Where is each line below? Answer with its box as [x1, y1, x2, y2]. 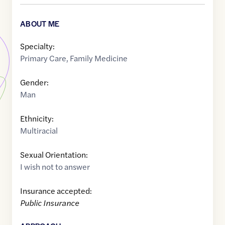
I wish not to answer [20, 161, 90, 173]
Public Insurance [20, 197, 79, 209]
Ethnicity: [20, 113, 54, 125]
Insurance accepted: [20, 185, 92, 197]
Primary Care [20, 52, 66, 64]
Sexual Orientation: [20, 149, 88, 161]
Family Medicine [70, 52, 128, 64]
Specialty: [20, 40, 55, 52]
